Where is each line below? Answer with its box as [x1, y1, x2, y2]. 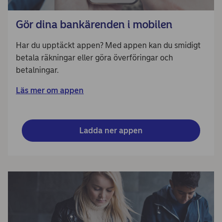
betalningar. [16, 65, 58, 75]
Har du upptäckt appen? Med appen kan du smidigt [16, 41, 201, 50]
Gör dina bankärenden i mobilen [16, 18, 172, 31]
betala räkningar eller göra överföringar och [16, 53, 173, 62]
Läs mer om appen [16, 86, 84, 95]
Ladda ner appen [79, 126, 143, 135]
